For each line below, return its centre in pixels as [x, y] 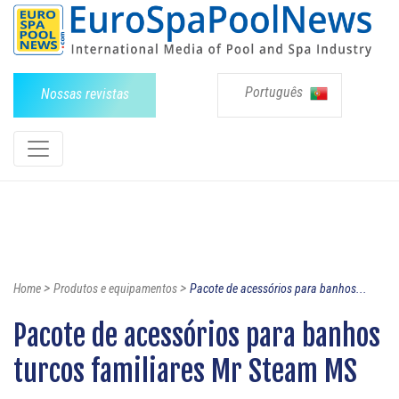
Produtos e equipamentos [115, 288]
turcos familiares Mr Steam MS [185, 371]
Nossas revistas [85, 94]
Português [276, 92]
